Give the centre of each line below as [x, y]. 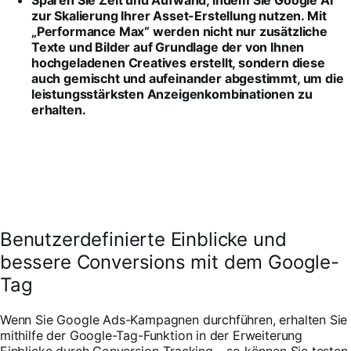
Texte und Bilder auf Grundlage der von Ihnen [168, 47]
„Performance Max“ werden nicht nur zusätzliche [179, 32]
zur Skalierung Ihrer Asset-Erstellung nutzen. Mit [179, 16]
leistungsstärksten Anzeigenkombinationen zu [172, 94]
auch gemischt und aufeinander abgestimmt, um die [188, 79]
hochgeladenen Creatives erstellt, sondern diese [178, 63]
